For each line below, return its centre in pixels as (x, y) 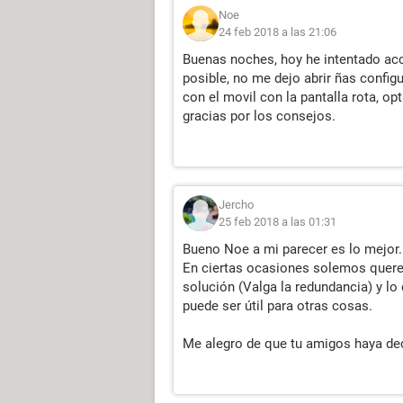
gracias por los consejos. (259, 116)
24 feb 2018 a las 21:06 (278, 32)
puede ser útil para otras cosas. (278, 306)
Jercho (236, 205)
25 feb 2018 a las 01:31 (278, 222)
